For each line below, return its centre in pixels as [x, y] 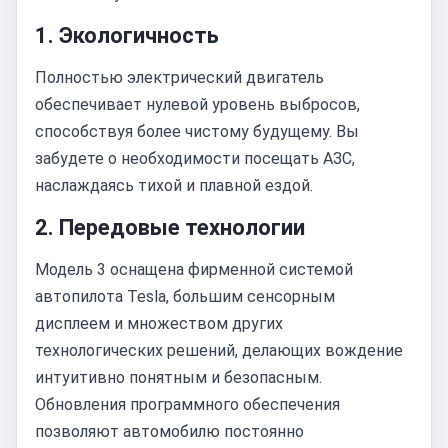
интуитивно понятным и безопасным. [178, 377]
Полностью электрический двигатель [179, 77]
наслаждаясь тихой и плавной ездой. [174, 185]
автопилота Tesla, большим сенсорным [185, 296]
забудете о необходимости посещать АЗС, [195, 158]
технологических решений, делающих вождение [219, 350]
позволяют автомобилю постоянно [169, 431]
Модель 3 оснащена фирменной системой [194, 269]
